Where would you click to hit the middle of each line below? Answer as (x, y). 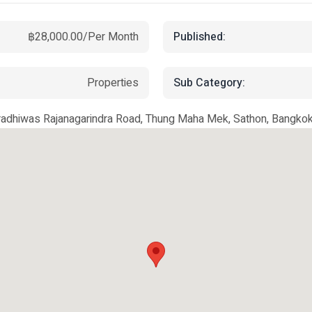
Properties (113, 83)
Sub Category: (209, 83)
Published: (200, 37)
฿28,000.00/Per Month (83, 37)
